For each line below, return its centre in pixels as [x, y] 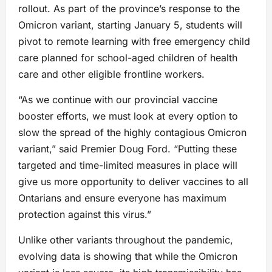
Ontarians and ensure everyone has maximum [122, 198]
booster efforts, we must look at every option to [128, 116]
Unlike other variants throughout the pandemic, [126, 240]
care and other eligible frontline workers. [111, 74]
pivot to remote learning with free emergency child [134, 42]
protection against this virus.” [85, 215]
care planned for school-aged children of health [128, 58]
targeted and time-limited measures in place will [128, 165]
